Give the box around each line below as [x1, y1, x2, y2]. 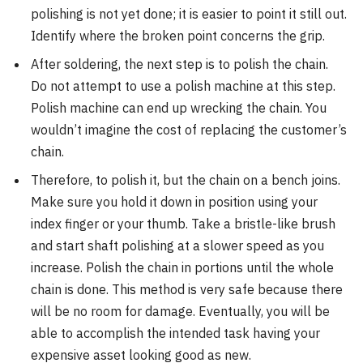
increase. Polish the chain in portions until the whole [31, 259, 334, 276]
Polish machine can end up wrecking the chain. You [31, 100, 327, 117]
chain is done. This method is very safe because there [31, 281, 343, 298]
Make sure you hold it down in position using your [31, 194, 318, 211]
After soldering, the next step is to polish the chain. [31, 56, 328, 73]
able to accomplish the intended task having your [31, 325, 320, 342]
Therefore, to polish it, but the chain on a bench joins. [31, 172, 340, 189]
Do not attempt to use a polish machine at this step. [31, 78, 335, 95]
